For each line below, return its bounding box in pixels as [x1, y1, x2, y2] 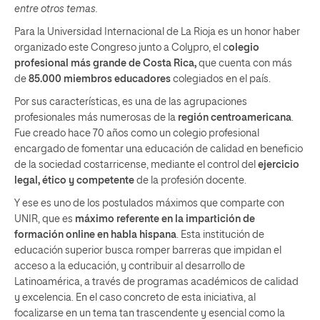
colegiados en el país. [171, 74, 271, 84]
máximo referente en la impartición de [75, 214, 255, 224]
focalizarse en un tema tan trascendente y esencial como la [14, 309, 285, 319]
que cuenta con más [196, 59, 292, 69]
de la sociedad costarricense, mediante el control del [14, 160, 258, 170]
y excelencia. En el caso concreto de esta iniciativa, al [14, 293, 256, 303]
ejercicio [258, 160, 299, 170]
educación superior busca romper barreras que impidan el [14, 246, 281, 256]
